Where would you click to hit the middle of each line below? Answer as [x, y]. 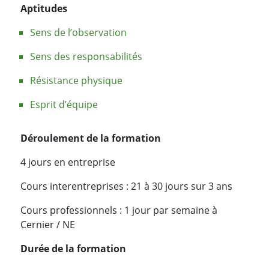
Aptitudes [44, 9]
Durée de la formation [73, 249]
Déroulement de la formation [91, 138]
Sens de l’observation [78, 33]
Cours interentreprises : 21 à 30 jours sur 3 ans [126, 186]
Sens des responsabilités [86, 57]
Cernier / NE [48, 225]
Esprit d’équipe [64, 105]
